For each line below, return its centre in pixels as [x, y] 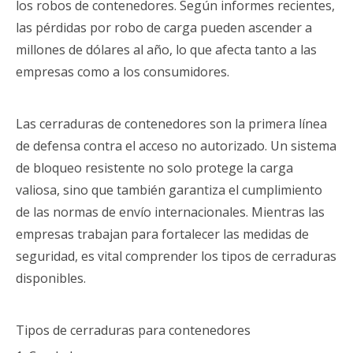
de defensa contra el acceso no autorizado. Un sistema [176, 146]
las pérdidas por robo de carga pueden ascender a [164, 28]
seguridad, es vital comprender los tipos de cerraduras [176, 256]
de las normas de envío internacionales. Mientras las [170, 212]
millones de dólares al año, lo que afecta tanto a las [166, 50]
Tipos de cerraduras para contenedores [133, 330]
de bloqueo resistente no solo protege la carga [154, 168]
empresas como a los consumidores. [123, 72]
